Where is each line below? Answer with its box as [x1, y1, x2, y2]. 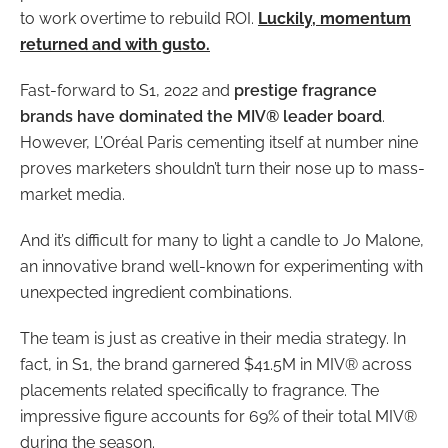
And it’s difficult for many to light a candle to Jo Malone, [20, 231, 424, 251]
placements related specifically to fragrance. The [20, 381, 379, 401]
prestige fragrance [234, 81, 377, 101]
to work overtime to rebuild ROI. [20, 9, 258, 29]
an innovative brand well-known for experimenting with [20, 257, 423, 277]
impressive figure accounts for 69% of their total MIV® [20, 407, 417, 427]
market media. [20, 185, 125, 205]
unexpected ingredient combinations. [20, 283, 292, 303]
